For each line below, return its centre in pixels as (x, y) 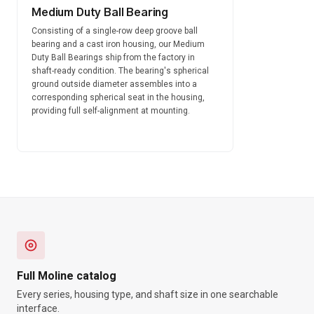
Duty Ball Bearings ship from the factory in (113, 57)
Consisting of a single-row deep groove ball (115, 31)
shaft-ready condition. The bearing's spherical (120, 71)
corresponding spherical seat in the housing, (118, 97)
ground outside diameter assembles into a (114, 84)
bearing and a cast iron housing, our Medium (118, 44)
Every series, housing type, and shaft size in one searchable (148, 294)
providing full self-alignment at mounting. (111, 111)
